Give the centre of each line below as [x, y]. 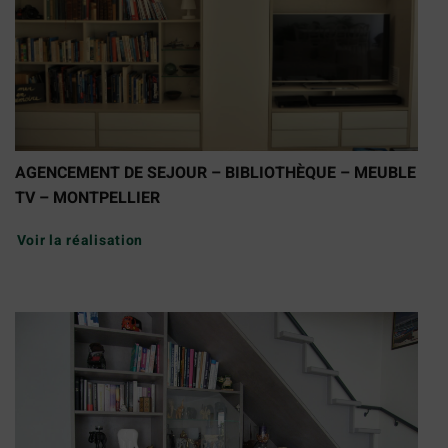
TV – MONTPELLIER [87, 197]
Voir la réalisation [80, 240]
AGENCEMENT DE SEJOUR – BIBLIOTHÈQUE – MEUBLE [215, 172]
